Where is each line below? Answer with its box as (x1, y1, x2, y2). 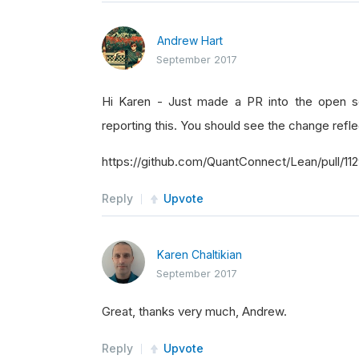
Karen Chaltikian (157, 248, 242, 261)
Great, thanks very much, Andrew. (102, 304, 287, 319)
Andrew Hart (157, 34, 223, 47)
